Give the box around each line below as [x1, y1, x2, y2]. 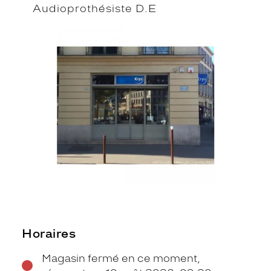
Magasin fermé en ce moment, [41, 252, 200, 264]
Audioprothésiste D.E [33, 2, 157, 15]
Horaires [22, 226, 76, 241]
